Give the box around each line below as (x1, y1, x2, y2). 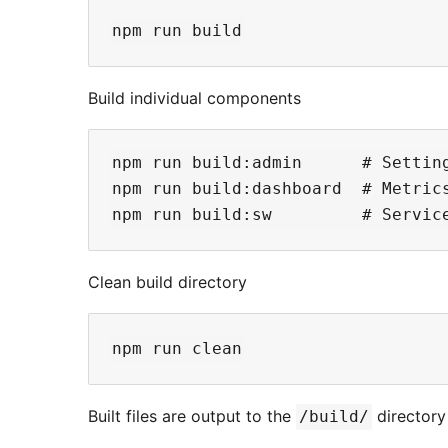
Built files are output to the (88, 405, 296, 426)
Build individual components (88, 87, 301, 108)
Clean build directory (88, 271, 247, 292)
